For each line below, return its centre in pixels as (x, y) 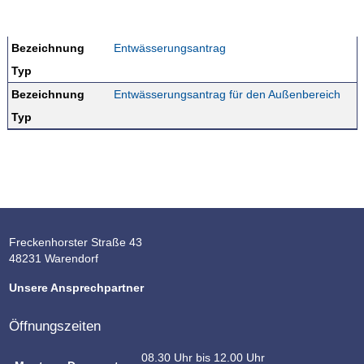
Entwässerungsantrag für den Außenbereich (227, 94)
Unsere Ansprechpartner (77, 288)
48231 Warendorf (54, 258)
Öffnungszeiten (55, 326)
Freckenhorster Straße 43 (76, 242)
